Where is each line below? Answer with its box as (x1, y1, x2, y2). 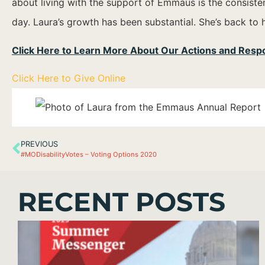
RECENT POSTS (18, 186, 225, 218)
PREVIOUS (21, 140, 58, 149)
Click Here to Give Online (12, 72, 125, 85)
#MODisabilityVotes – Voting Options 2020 (21, 150, 157, 159)
